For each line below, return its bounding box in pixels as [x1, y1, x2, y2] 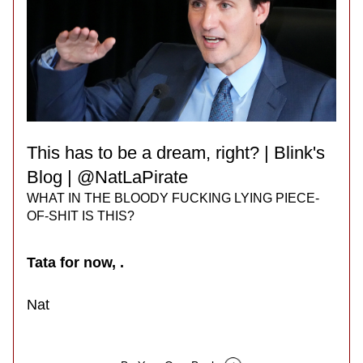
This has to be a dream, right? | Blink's [27, 143, 325, 163]
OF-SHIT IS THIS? [27, 209, 135, 223]
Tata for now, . [27, 254, 124, 271]
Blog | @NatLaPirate [27, 167, 188, 187]
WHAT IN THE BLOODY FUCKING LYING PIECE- [27, 191, 319, 205]
